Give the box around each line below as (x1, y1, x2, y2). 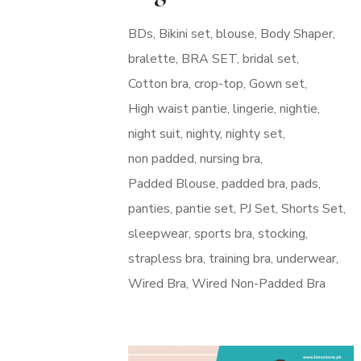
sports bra (193, 225, 252, 243)
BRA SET (180, 50, 237, 68)
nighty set (225, 125, 283, 143)
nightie (279, 100, 317, 118)
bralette (127, 50, 176, 68)
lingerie (232, 100, 274, 118)
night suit (127, 125, 180, 143)
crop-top (193, 75, 243, 93)
